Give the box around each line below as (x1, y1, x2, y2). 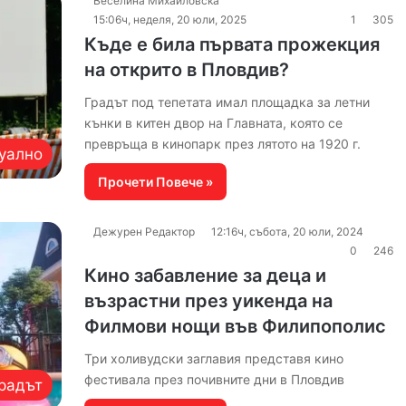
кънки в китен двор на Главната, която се (83, 115, 343, 130)
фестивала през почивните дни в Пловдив (83, 372, 344, 387)
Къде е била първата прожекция (83, 34, 380, 55)
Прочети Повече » (97, 174, 213, 189)
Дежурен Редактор (92, 225, 195, 238)
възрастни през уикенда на (83, 290, 333, 312)
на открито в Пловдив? (83, 59, 289, 81)
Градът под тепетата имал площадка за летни (83, 94, 370, 110)
